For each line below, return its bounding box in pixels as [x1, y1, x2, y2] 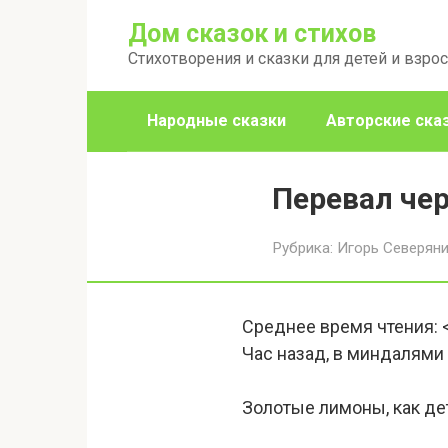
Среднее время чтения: [242, 316, 438, 337]
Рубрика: [272, 239, 333, 257]
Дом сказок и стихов [128, 19, 376, 48]
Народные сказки [147, 111, 286, 130]
